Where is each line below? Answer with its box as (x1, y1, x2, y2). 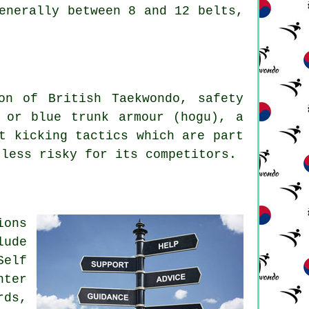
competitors (146, 147, 229, 161)
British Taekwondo (48, 91, 181, 106)
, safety (180, 91, 244, 106)
